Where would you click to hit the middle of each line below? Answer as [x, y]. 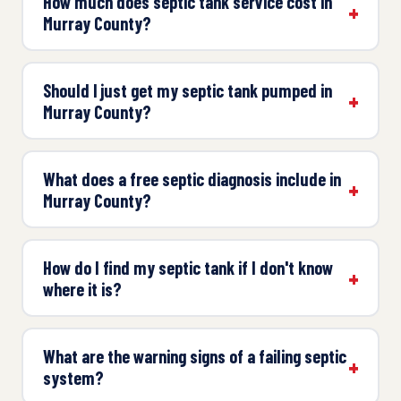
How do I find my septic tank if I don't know [188, 267]
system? [73, 377]
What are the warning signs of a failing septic [194, 356]
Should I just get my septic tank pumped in [187, 90]
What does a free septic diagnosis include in [192, 179]
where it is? [82, 289]
